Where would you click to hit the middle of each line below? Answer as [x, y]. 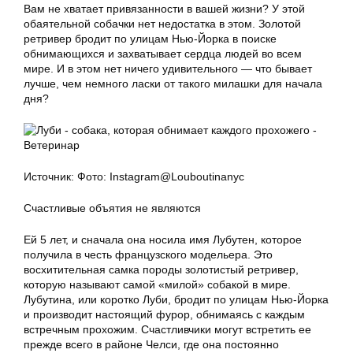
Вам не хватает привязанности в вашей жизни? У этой [164, 9]
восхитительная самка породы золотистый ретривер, [161, 269]
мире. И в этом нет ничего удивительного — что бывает [168, 69]
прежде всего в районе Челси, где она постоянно [151, 344]
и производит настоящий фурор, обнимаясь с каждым [164, 314]
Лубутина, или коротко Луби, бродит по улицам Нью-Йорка [176, 299]
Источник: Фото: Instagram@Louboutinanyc [134, 176]
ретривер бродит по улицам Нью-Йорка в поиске [150, 39]
